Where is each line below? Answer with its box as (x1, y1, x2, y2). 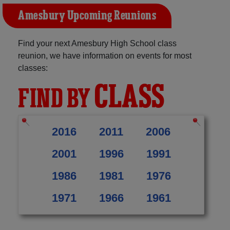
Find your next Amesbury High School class (18, 39, 177, 48)
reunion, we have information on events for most (18, 51, 191, 60)
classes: (18, 63, 48, 72)
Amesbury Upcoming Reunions (18, 7, 156, 24)
